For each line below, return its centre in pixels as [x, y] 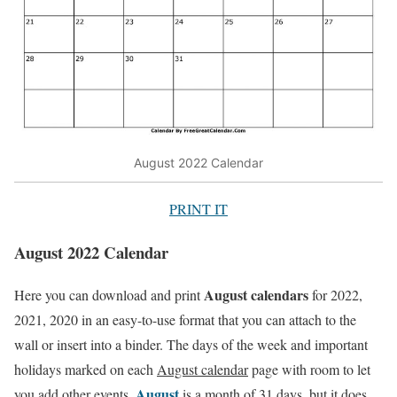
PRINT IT [198, 208]
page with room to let [309, 370]
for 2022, [335, 295]
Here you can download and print [109, 295]
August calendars [256, 295]
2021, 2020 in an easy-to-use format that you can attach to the [185, 320]
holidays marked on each [86, 370]
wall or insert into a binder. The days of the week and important [191, 345]
